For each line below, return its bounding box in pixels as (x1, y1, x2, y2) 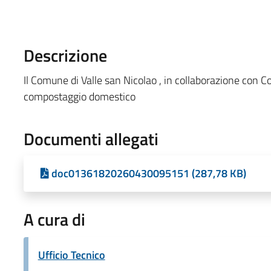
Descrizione (23, 42, 107, 68)
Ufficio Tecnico (38, 246, 105, 263)
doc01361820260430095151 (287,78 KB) (51, 165, 246, 181)
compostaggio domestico (23, 88, 135, 105)
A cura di (23, 206, 85, 232)
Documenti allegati (23, 125, 158, 152)
